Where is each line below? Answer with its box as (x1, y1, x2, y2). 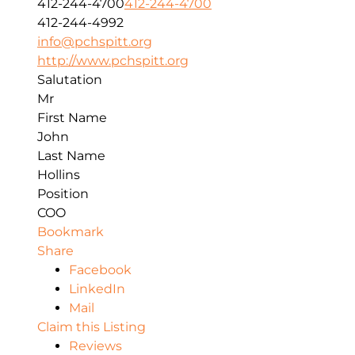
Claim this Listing (37, 319, 146, 335)
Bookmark (37, 224, 104, 240)
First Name (37, 110, 107, 126)
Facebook (69, 262, 132, 278)
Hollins (37, 167, 80, 183)
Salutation (37, 72, 102, 88)
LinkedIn (69, 281, 125, 297)
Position (37, 186, 89, 202)
